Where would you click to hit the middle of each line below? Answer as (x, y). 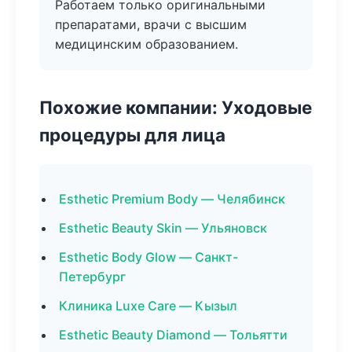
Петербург (92, 277)
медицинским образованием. (147, 44)
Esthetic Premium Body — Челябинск (172, 199)
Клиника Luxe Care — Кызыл (148, 306)
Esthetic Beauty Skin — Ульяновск (163, 228)
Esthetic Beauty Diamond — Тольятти (173, 335)
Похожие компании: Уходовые (176, 107)
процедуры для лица (132, 135)
